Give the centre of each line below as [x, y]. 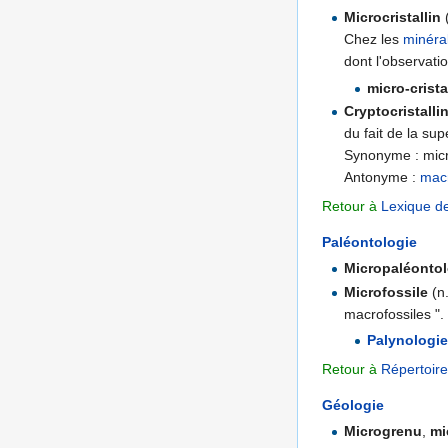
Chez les [374, 39]
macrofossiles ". [394, 313]
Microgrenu [383, 430]
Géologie [353, 404]
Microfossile [386, 291]
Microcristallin [393, 17]
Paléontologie [369, 242]
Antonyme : [382, 177]
